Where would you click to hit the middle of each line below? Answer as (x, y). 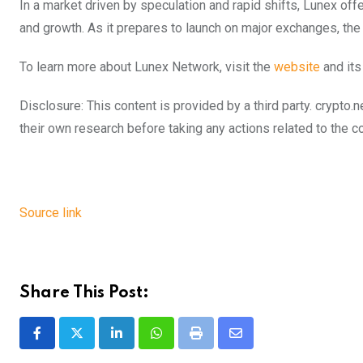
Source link (51, 212)
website (297, 66)
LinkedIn (140, 343)
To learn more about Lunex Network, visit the (147, 66)
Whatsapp (184, 343)
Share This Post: (84, 293)
